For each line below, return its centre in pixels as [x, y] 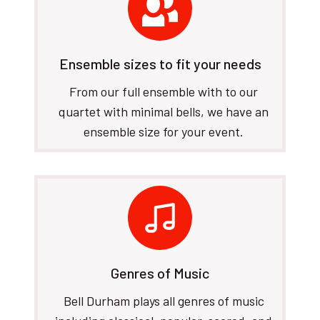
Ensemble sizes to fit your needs [160, 64]
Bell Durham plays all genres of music [164, 301]
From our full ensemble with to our [164, 91]
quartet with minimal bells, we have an [164, 111]
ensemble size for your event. [164, 131]
